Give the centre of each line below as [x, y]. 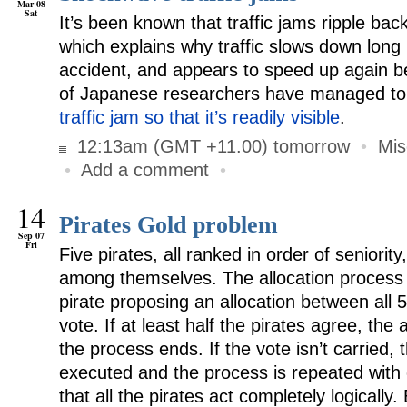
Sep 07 [31, 235]
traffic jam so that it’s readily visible [199, 117]
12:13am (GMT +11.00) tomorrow [211, 146]
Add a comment [145, 170]
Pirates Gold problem [169, 225]
